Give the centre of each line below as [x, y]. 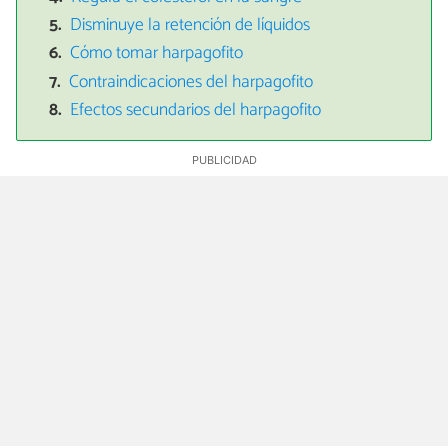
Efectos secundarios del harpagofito [196, 111]
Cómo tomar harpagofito [157, 54]
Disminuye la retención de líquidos [190, 25]
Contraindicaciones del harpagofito [191, 82]
